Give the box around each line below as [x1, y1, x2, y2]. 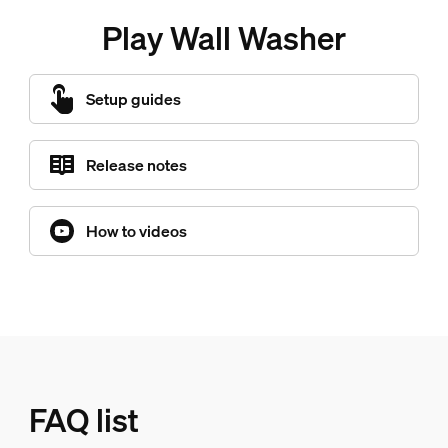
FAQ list [28, 399, 139, 442]
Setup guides [85, 88, 181, 111]
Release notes [85, 154, 187, 177]
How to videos [85, 220, 187, 243]
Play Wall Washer [102, 17, 346, 60]
